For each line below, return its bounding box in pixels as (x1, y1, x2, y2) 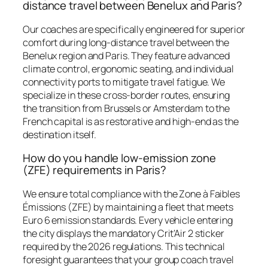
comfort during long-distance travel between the (23, 35, 230, 49)
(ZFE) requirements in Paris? (23, 162, 167, 178)
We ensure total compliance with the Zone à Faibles (23, 187, 240, 200)
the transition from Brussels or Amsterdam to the (23, 101, 230, 115)
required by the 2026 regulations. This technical (23, 239, 226, 253)
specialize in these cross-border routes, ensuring (23, 88, 230, 102)
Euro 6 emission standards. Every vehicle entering (23, 213, 233, 227)
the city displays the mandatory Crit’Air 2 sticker (23, 226, 224, 240)
